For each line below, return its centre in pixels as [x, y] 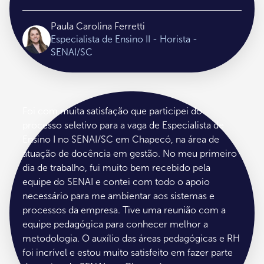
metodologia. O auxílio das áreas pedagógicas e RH [131, 239]
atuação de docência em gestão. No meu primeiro [130, 154]
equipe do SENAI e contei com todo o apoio [116, 182]
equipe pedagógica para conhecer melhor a [115, 225]
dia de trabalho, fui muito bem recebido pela [117, 168]
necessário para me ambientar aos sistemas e [119, 196]
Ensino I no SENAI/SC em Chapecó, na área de [121, 140]
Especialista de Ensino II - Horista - [124, 39]
